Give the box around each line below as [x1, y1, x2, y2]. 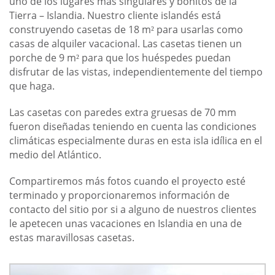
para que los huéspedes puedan [79, 51, 231, 65]
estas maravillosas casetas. [9, 231, 134, 245]
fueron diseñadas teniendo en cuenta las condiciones [9, 120, 257, 134]
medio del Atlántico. [9, 148, 101, 162]
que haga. [9, 79, 55, 93]
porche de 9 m [9, 51, 76, 65]
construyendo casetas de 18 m [9, 23, 151, 37]
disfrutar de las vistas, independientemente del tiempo [9, 65, 263, 79]
